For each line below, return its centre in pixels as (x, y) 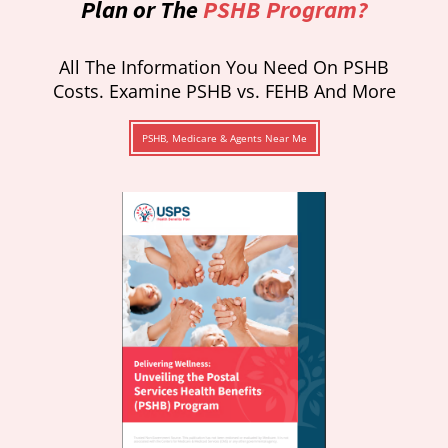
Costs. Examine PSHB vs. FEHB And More (224, 90)
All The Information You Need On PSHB (224, 66)
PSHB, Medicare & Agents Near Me (224, 137)
